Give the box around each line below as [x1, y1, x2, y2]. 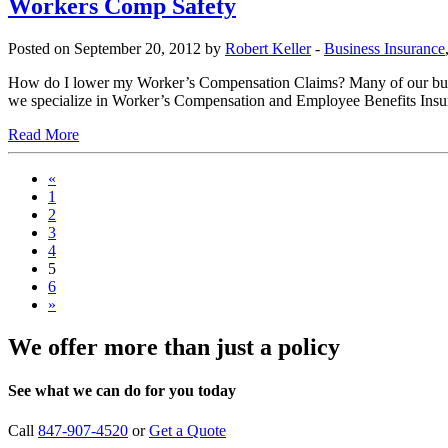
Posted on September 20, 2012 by [8, 40, 225, 58]
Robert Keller [225, 40, 311, 58]
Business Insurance [324, 40, 445, 58]
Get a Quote [149, 421, 226, 439]
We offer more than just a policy [8, 334, 340, 360]
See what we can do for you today [8, 382, 236, 400]
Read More [8, 126, 79, 144]
